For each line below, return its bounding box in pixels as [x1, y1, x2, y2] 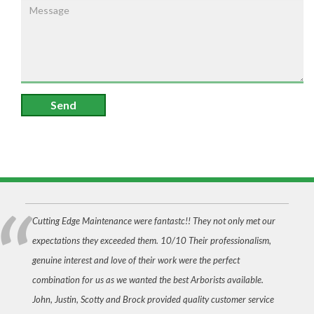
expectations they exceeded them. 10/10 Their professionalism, [32, 235, 271, 246]
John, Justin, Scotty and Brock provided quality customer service [32, 294, 274, 305]
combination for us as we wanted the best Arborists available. [32, 274, 264, 285]
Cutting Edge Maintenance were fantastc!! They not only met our [32, 215, 275, 226]
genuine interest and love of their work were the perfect [32, 254, 240, 266]
